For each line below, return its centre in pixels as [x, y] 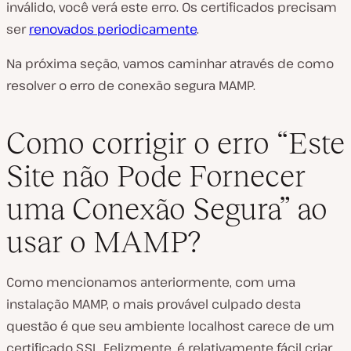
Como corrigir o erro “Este [175, 143]
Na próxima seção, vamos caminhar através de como [170, 64]
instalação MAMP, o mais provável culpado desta [154, 304]
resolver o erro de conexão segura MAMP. [131, 86]
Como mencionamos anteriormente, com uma [151, 282]
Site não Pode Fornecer [156, 175]
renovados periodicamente [113, 29]
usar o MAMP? [103, 241]
